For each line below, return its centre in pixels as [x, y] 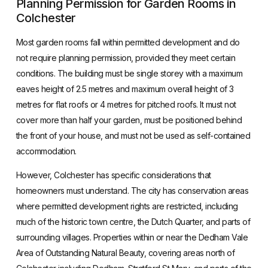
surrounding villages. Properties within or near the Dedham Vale [132, 237]
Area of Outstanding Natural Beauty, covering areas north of [125, 253]
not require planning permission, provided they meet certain [126, 58]
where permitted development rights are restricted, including [127, 206]
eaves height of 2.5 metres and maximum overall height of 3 [125, 89]
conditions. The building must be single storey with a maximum [129, 74]
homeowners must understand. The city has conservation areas [132, 191]
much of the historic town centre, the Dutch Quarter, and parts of [133, 222]
